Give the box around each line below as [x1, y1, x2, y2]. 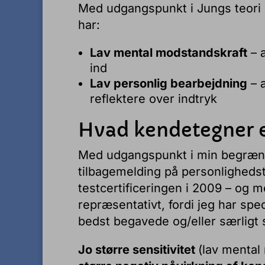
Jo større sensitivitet [78, 243, 198, 257]
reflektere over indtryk [90, 92, 217, 106]
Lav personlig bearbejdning [90, 76, 247, 91]
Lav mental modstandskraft [90, 46, 247, 60]
